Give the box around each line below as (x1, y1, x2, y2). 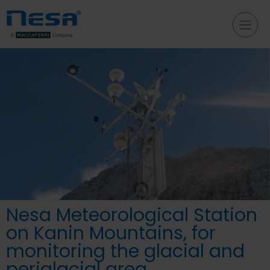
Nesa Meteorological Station (6, 202, 257, 228)
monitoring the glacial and (6, 238, 245, 264)
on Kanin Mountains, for (6, 220, 216, 246)
